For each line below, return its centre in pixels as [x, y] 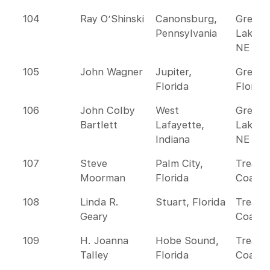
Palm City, [179, 163]
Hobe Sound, [187, 240]
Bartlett [99, 125]
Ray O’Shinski [112, 19]
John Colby [108, 110]
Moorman [103, 178]
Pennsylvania [186, 33]
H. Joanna [104, 240]
